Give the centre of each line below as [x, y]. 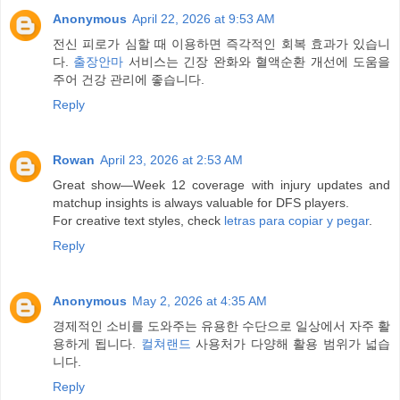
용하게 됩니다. [97, 343]
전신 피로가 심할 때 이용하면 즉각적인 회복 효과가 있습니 [221, 43]
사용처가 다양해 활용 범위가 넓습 [291, 343]
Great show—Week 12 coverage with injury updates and [221, 184]
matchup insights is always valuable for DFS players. [201, 202]
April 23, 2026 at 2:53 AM [171, 159]
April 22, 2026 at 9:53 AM [204, 18]
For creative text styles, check [138, 220]
